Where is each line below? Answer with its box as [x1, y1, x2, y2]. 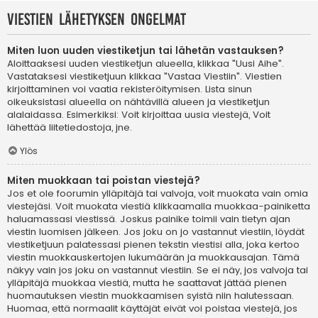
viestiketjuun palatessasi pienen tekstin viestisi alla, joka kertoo [7, 238, 300, 252]
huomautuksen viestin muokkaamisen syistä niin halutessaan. [7, 289, 294, 303]
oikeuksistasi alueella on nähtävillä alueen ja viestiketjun [7, 94, 270, 109]
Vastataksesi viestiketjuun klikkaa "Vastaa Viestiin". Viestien [7, 69, 282, 83]
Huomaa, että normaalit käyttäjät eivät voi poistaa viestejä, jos [7, 302, 297, 316]
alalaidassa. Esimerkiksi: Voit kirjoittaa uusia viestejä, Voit [7, 107, 270, 121]
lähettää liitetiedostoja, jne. [7, 120, 132, 134]
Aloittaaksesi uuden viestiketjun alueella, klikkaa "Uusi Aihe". [7, 56, 284, 70]
